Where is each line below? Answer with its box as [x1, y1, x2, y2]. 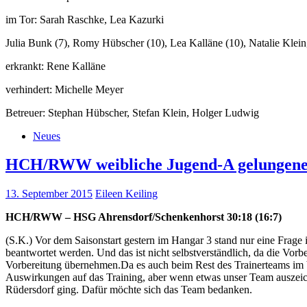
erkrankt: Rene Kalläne [5, 60, 106, 72]
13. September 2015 [5, 188, 93, 200]
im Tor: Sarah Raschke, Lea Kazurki [5, 13, 164, 25]
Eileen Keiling [95, 188, 158, 200]
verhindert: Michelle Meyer [5, 83, 123, 95]
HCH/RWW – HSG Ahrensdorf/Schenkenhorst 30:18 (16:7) [5, 211, 282, 223]
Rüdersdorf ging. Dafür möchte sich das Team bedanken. [5, 284, 252, 296]
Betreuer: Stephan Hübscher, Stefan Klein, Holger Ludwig [5, 106, 259, 119]
